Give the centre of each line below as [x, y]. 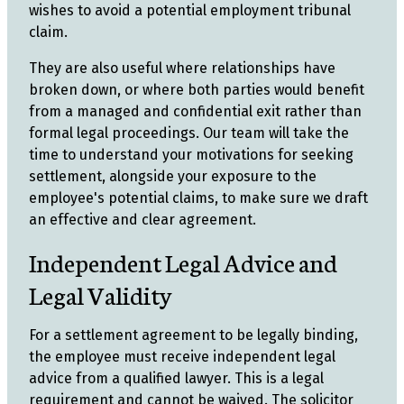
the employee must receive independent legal [182, 357]
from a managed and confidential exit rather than [195, 111]
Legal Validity [101, 294]
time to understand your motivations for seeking [191, 155]
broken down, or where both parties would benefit [197, 90]
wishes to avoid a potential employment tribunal [190, 10]
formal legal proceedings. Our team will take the [189, 133]
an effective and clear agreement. [142, 220]
